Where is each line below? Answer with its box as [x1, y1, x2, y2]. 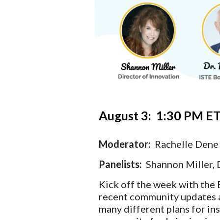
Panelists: [99, 158, 144, 170]
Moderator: [99, 137, 155, 150]
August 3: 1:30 [99, 108, 182, 123]
